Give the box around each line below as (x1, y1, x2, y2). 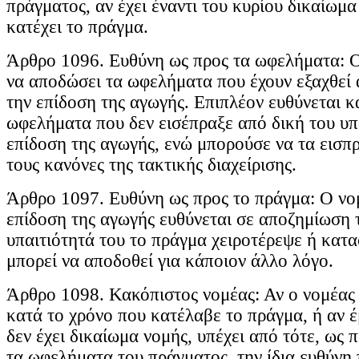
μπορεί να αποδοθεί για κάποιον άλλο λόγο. (6, 251, 333, 272)
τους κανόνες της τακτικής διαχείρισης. (6, 155, 296, 175)
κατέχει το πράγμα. (6, 17, 148, 38)
